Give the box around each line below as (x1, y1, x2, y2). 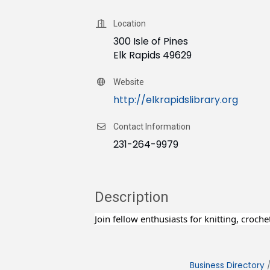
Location (113, 18, 146, 28)
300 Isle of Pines (113, 34, 188, 48)
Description (95, 188, 169, 206)
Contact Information (113, 121, 190, 131)
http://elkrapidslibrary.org (113, 92, 238, 107)
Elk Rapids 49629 (113, 48, 192, 62)
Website (113, 77, 144, 87)
